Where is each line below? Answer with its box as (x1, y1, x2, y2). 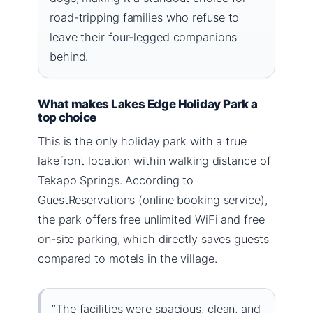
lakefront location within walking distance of (38, 153, 271, 168)
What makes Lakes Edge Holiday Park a (38, 96, 258, 111)
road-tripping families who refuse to (50, 10, 240, 24)
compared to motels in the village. (38, 251, 217, 265)
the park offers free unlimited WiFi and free (38, 212, 265, 226)
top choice (38, 110, 96, 124)
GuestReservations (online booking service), (38, 192, 268, 207)
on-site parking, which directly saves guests (38, 231, 269, 246)
